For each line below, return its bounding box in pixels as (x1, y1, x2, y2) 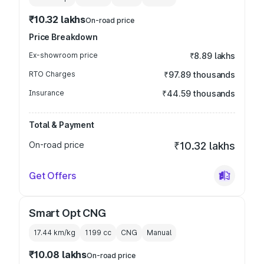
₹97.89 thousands (164, 70, 235, 80)
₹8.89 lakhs (189, 51, 235, 61)
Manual (147, 228, 171, 237)
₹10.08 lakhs (29, 249, 87, 260)
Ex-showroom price (29, 51, 98, 60)
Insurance (29, 88, 64, 97)
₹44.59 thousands (162, 88, 235, 98)
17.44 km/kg (34, 228, 75, 237)
